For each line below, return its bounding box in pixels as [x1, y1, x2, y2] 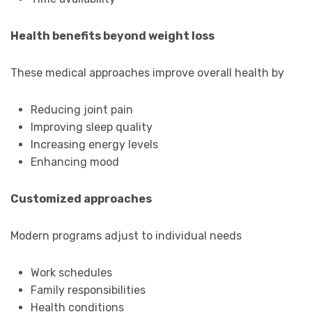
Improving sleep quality [30, 120, 153, 134]
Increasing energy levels [30, 138, 158, 152]
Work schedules [30, 266, 112, 280]
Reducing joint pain [30, 103, 133, 117]
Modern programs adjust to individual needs [10, 229, 242, 243]
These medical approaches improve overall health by [10, 66, 284, 80]
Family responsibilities [30, 283, 146, 297]
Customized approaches [10, 192, 152, 206]
